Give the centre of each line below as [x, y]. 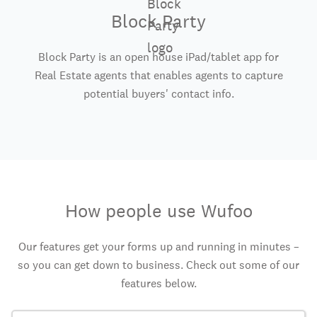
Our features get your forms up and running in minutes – [158, 246]
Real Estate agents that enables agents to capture [158, 75]
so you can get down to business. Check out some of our [158, 265]
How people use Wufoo [158, 210]
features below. [158, 283]
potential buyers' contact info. [158, 93]
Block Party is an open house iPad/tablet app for [158, 57]
